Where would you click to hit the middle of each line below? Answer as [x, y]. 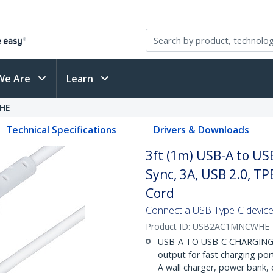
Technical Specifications [62, 130]
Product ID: [169, 226]
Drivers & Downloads [201, 130]
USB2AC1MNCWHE [231, 226]
